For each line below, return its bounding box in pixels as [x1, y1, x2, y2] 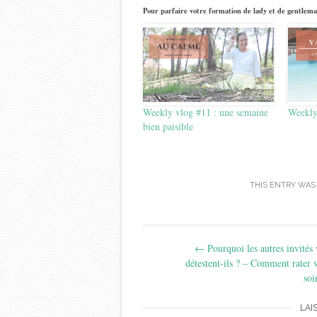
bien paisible [143, 119, 193, 133]
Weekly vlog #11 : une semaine [143, 105, 268, 119]
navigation [142, 249, 241, 273]
